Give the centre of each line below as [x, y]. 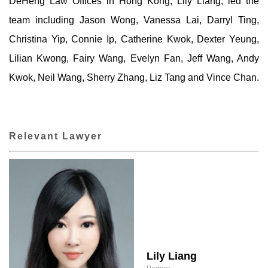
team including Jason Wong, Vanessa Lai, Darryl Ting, [134, 20]
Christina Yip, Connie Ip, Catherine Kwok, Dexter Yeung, [134, 39]
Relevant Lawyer [56, 136]
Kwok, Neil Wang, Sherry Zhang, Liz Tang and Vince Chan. [134, 77]
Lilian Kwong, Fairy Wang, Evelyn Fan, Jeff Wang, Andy [134, 58]
